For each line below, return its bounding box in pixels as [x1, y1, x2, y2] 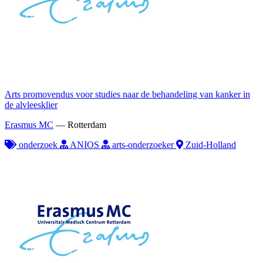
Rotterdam [68, 119, 106, 130]
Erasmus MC [5, 119, 53, 130]
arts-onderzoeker [110, 139, 176, 150]
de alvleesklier [5, 99, 58, 110]
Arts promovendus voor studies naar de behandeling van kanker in [5, 89, 250, 99]
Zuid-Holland [183, 139, 236, 150]
